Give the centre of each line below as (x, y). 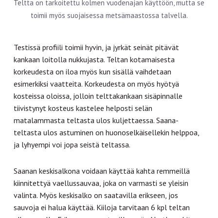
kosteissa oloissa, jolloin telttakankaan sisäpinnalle (98, 96)
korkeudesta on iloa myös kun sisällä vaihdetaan (92, 72)
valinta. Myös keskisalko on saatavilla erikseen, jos (96, 195)
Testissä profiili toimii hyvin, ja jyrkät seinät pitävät (96, 47)
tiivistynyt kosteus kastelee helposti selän (83, 108)
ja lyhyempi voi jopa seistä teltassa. (72, 145)
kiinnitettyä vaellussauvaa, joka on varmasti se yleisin (101, 183)
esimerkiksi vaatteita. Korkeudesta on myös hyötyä (96, 84)
